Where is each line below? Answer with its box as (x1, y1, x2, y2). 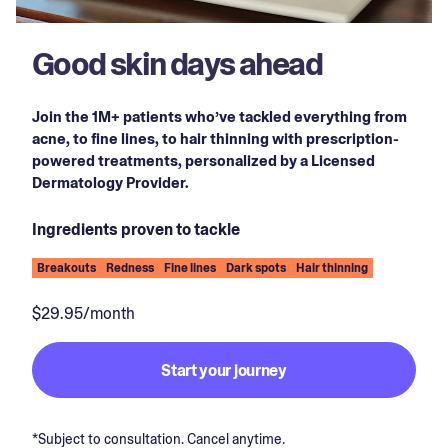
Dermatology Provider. (32, 172, 189, 193)
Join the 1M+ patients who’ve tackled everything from (32, 106, 407, 127)
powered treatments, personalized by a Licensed (32, 150, 375, 171)
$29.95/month (32, 302, 135, 324)
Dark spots (226, 259, 286, 276)
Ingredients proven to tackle (32, 218, 240, 240)
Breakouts (37, 259, 96, 276)
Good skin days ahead (32, 42, 322, 85)
